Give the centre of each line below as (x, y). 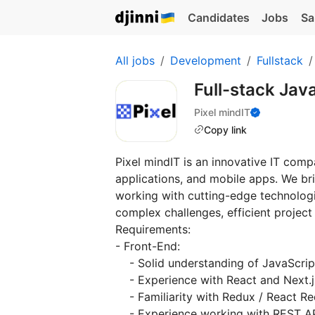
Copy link (225, 129)
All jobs (135, 60)
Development (206, 60)
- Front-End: (148, 246)
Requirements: (153, 229)
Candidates (218, 18)
